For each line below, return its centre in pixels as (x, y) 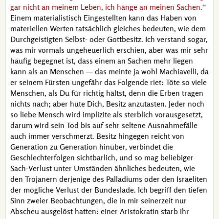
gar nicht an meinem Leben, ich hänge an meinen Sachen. (106, 7)
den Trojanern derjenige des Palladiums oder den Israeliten (109, 179)
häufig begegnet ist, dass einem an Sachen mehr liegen (102, 61)
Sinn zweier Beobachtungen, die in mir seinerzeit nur (99, 200)
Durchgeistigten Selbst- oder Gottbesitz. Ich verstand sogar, (109, 39)
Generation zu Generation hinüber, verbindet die (92, 147)
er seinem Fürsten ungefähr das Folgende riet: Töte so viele (109, 82)
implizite (97, 114)
